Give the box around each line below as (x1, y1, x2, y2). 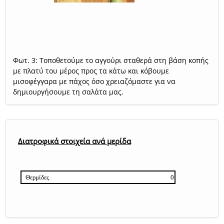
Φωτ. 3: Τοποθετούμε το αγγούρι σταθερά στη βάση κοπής (13, 55, 208, 65)
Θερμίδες (25, 173, 49, 181)
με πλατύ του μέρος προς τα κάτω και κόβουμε (13, 65, 169, 75)
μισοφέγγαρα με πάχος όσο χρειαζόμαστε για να (13, 76, 175, 86)
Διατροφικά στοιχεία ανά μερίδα (18, 136, 131, 146)
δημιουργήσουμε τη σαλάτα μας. (13, 86, 123, 96)
